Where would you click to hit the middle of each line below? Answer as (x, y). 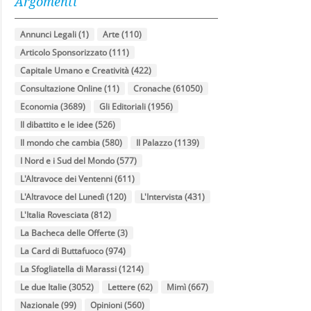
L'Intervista (162, 197)
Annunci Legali (49, 34)
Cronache (152, 89)
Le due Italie (44, 287)
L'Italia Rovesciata (55, 215)
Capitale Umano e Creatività (75, 70)
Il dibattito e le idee (57, 125)
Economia (40, 107)
